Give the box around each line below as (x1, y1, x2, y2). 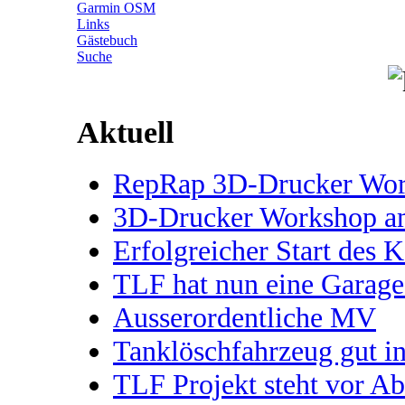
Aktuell (77, 116, 174, 150)
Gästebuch (77, 33, 137, 49)
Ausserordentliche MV (113, 300, 376, 334)
